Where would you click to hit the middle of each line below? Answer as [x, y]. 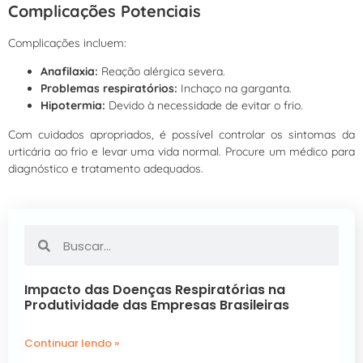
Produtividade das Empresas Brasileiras [157, 305]
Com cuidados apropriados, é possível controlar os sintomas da [181, 134]
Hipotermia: [73, 106]
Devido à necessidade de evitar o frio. [204, 106]
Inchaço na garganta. [235, 89]
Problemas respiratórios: [109, 89]
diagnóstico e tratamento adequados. [106, 168]
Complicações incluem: [67, 43]
